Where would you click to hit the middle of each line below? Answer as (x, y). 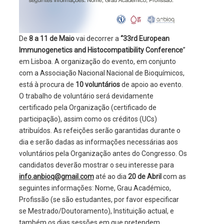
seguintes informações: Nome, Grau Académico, (95, 188)
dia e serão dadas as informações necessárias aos (98, 142)
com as (173, 177)
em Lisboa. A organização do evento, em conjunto (97, 62)
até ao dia (111, 177)
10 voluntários (97, 85)
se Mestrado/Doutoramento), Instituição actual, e (96, 211)
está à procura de (47, 85)
